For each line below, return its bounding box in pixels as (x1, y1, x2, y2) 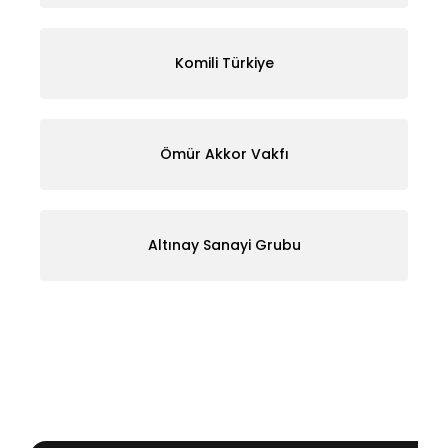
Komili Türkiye (174, 53, 274, 74)
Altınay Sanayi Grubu (147, 235, 301, 256)
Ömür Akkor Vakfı (159, 144, 289, 165)
